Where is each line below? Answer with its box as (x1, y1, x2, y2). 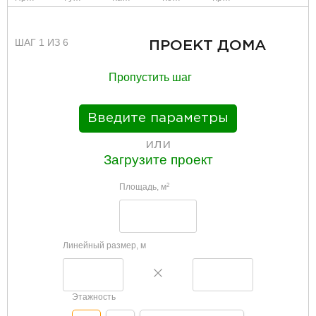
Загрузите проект (103, 152, 213, 167)
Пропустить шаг (109, 71, 192, 83)
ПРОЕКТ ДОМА (148, 39, 267, 52)
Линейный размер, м (63, 240, 146, 250)
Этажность (72, 291, 116, 302)
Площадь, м (119, 181, 166, 192)
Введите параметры (87, 111, 229, 124)
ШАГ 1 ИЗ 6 (15, 36, 68, 48)
